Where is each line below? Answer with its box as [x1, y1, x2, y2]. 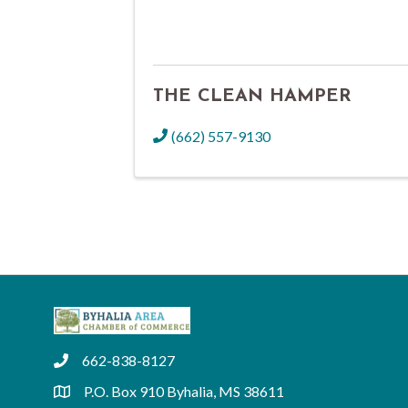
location [53, 385, 104, 403]
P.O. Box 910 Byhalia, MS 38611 [84, 382, 284, 401]
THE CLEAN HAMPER [153, 87, 352, 106]
